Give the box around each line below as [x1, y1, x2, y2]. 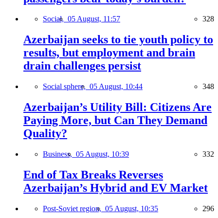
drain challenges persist [23, 59, 141, 73]
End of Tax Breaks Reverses [23, 168, 163, 181]
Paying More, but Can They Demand [23, 114, 207, 127]
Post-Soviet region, [43, 204, 105, 213]
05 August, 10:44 [90, 82, 143, 91]
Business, [43, 150, 76, 159]
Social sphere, [43, 82, 90, 91]
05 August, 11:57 [68, 15, 120, 23]
